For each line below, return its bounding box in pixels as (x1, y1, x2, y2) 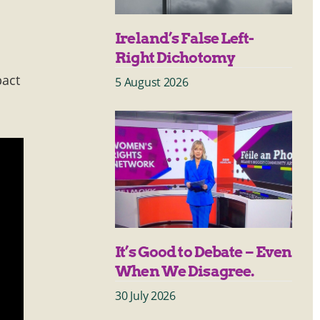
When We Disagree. (115, 261, 256, 280)
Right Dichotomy (115, 48, 236, 66)
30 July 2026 (115, 287, 176, 304)
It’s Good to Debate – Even (115, 242, 292, 261)
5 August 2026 (115, 74, 189, 90)
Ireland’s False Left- (115, 29, 254, 47)
